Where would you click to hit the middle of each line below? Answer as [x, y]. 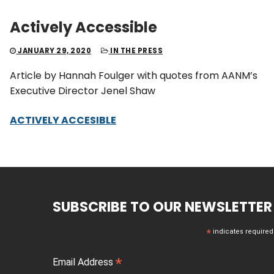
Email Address [84, 262]
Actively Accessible [83, 27]
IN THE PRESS [135, 50]
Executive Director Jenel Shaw [83, 91]
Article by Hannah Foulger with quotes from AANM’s [134, 76]
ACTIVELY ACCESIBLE [63, 120]
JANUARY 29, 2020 [54, 50]
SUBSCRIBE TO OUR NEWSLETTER [162, 207]
